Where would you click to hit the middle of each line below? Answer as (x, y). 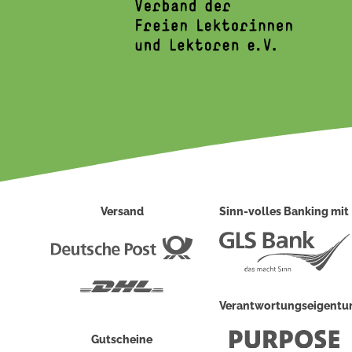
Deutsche (219, 242)
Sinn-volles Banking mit (284, 211)
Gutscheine (122, 339)
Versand (122, 211)
